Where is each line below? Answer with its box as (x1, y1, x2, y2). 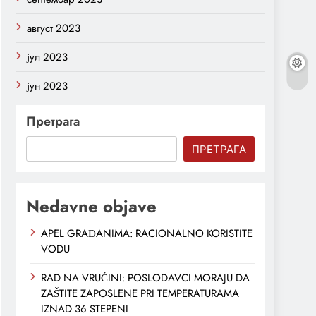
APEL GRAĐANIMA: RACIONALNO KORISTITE (41, 226, 253, 242)
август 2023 (27, 20, 80, 37)
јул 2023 (27, 49, 68, 66)
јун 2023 (27, 78, 68, 95)
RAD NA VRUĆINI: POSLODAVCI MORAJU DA (41, 270, 250, 286)
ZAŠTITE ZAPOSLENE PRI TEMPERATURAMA (41, 286, 239, 302)
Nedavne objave (26, 194, 157, 219)
